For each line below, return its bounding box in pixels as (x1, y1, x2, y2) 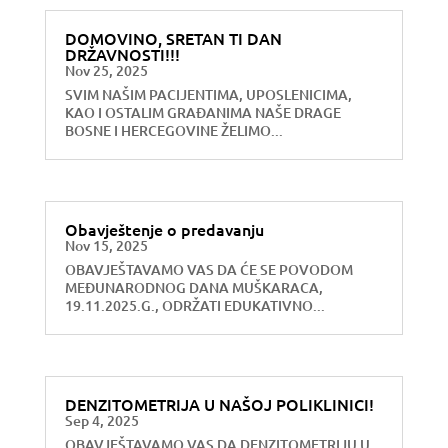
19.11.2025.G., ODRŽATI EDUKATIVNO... (64, 295, 325, 315)
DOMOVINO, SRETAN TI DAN (64, 26, 282, 49)
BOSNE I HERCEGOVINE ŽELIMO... (64, 120, 283, 140)
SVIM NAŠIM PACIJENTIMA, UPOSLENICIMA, (64, 84, 352, 104)
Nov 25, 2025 (64, 60, 148, 80)
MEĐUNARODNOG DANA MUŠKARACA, (64, 277, 323, 297)
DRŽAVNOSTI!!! (64, 42, 180, 65)
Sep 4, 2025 (64, 410, 139, 430)
